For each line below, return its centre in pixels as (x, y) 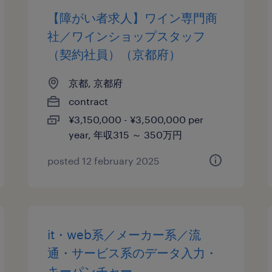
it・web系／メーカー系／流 (124, 234)
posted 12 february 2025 (104, 161)
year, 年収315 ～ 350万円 (126, 134)
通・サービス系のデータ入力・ (133, 253)
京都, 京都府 (96, 83)
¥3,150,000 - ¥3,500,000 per (136, 119)
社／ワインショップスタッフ (127, 36)
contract (89, 101)
